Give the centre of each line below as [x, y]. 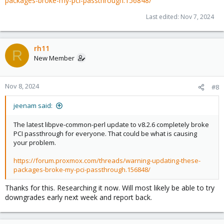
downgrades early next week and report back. [78, 197]
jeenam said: [33, 105]
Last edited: [163, 17]
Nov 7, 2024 [197, 17]
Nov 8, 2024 [22, 86]
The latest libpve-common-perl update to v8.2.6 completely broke [111, 124]
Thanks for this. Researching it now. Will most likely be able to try [110, 188]
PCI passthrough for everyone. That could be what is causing [105, 133]
